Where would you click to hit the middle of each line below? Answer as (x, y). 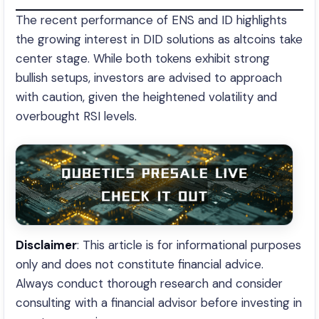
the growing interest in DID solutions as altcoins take (159, 40)
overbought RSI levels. (76, 116)
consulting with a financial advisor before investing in (159, 303)
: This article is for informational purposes (189, 245)
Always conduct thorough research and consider (149, 284)
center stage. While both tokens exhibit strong (143, 59)
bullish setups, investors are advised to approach (149, 78)
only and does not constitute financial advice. (140, 265)
